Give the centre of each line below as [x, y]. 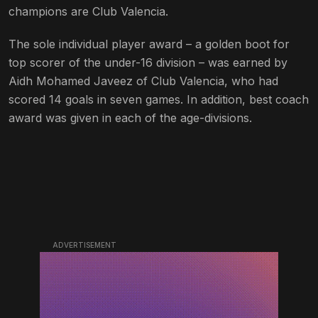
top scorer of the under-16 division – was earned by [148, 62]
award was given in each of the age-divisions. [130, 117]
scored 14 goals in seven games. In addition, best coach [159, 99]
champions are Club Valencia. [88, 11]
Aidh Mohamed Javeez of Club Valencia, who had [143, 81]
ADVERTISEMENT [84, 245]
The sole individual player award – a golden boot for [149, 44]
